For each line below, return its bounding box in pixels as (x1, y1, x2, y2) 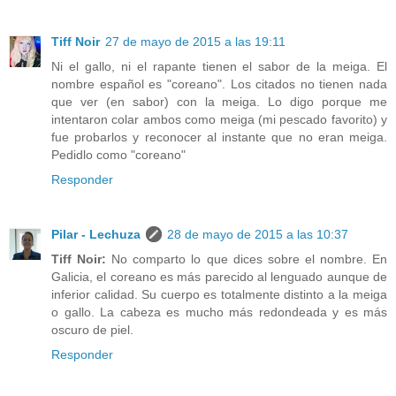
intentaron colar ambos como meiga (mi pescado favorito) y (51, 112, 387, 127)
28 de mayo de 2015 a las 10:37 (167, 227, 348, 242)
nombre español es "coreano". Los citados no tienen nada (51, 77, 387, 92)
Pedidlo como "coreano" (51, 148, 186, 163)
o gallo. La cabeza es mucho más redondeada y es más (51, 305, 387, 320)
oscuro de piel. (51, 323, 133, 338)
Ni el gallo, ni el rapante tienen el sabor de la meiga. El (51, 59, 387, 74)
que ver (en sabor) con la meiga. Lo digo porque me (51, 95, 387, 110)
